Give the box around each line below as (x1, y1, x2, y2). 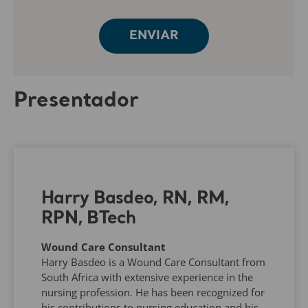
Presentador (14, 90, 139, 111)
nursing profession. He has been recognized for (41, 285, 265, 299)
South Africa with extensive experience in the (41, 269, 253, 284)
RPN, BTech (41, 210, 136, 228)
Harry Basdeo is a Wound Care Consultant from (41, 254, 265, 269)
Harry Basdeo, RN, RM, (41, 190, 230, 208)
